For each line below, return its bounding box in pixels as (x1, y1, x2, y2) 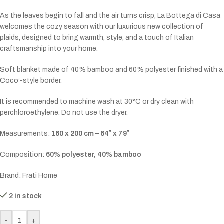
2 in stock (9, 192, 42, 200)
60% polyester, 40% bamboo (46, 151, 141, 159)
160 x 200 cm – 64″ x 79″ (51, 130, 129, 138)
